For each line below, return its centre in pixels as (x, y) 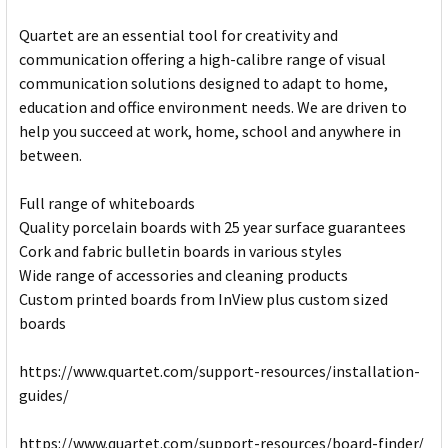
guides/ (44, 395)
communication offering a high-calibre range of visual (202, 59)
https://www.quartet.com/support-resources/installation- (219, 371)
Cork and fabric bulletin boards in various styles (180, 251)
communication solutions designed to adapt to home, (203, 83)
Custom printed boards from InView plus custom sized (203, 299)
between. (50, 155)
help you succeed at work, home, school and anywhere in (210, 131)
